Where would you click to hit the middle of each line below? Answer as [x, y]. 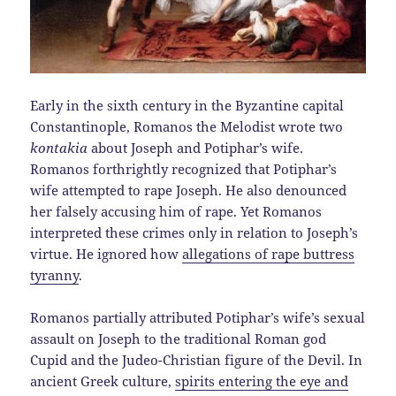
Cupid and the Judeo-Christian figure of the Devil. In [197, 360]
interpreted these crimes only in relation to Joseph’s [194, 233]
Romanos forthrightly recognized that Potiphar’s [184, 169]
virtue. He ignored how [107, 254]
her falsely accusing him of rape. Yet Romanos [176, 212]
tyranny [55, 275]
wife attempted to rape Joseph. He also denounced [189, 190]
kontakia [59, 148]
